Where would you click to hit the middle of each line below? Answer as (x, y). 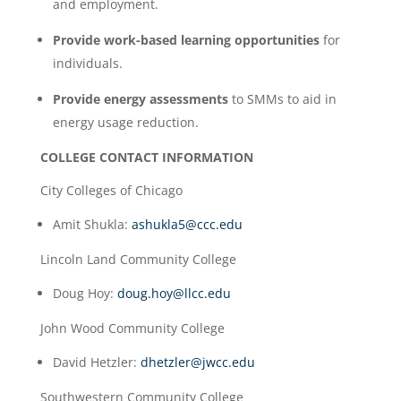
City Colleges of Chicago (111, 190)
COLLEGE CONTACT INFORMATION (146, 157)
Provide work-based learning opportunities (188, 40)
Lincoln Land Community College (138, 259)
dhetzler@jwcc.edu (197, 362)
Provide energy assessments (140, 99)
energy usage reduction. (125, 122)
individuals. (87, 63)
